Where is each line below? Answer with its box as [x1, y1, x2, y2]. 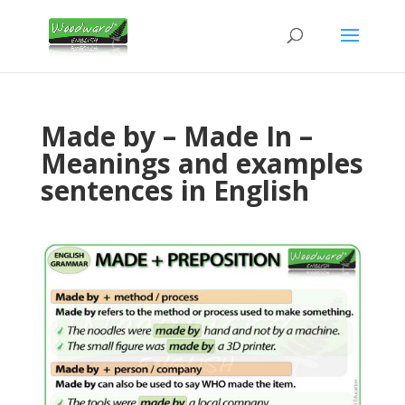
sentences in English [40, 172, 309, 209]
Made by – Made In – [40, 118, 313, 155]
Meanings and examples [40, 145, 363, 182]
